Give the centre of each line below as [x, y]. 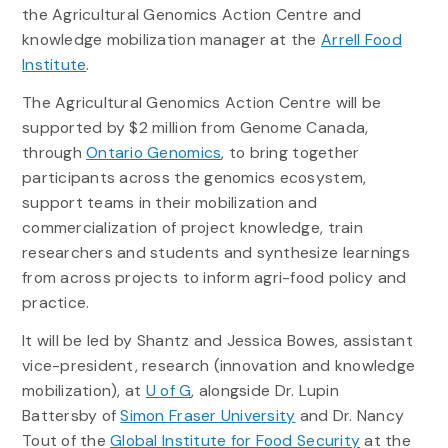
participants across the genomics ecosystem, [194, 178]
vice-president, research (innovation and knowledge [218, 366]
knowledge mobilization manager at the [171, 39]
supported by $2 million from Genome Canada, [195, 128]
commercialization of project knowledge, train [192, 228]
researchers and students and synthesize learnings [215, 253]
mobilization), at [83, 391]
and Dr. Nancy [350, 416]
